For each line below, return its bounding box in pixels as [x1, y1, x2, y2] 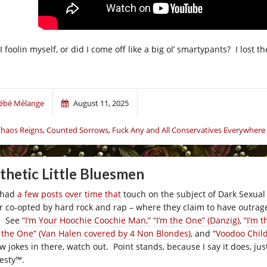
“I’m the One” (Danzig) [153, 215, 240, 226]
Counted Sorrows [46, 125, 108, 135]
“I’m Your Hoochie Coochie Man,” [22, 215, 151, 226]
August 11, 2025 [73, 98, 129, 108]
